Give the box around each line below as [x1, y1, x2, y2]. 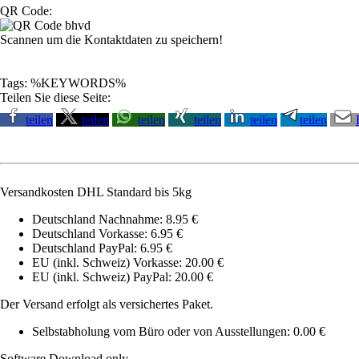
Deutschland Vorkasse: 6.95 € [32, 226, 183, 240]
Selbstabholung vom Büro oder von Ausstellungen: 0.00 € [32, 324, 325, 338]
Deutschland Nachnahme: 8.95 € [32, 212, 198, 226]
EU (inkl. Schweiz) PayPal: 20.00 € [32, 269, 213, 284]
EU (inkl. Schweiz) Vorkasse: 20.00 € [32, 255, 224, 269]
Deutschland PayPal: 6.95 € [32, 240, 172, 255]
